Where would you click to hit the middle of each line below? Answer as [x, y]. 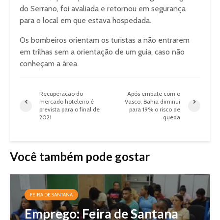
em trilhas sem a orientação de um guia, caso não [102, 52]
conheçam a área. [49, 64]
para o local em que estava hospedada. [85, 20]
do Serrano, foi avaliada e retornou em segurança [103, 9]
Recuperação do [61, 94]
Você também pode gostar [80, 156]
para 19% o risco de [155, 109]
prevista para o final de [69, 109]
